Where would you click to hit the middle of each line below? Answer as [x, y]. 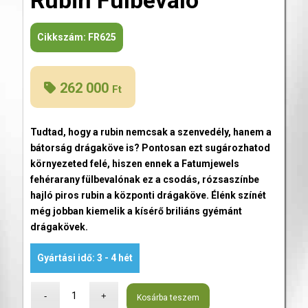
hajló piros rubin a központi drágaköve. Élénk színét [148, 195]
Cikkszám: [62, 37]
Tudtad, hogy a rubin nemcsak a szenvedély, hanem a [151, 132]
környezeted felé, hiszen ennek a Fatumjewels [134, 163]
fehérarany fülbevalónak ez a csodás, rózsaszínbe [144, 179]
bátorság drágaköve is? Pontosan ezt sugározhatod [150, 147]
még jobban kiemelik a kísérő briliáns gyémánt [136, 211]
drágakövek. [59, 227]
